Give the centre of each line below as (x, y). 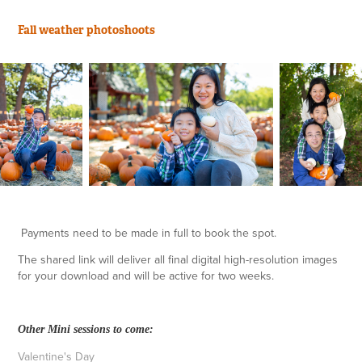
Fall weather (53, 29)
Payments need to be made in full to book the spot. (147, 233)
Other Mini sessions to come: (86, 330)
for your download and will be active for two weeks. (146, 276)
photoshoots (121, 29)
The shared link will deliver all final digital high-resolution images (178, 260)
